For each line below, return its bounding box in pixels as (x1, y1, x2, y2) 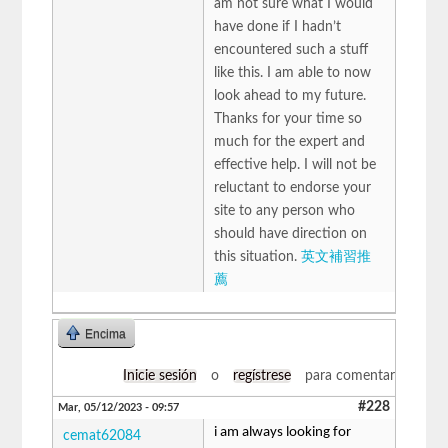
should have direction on (214, 226, 368, 241)
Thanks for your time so (214, 111, 363, 126)
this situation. (214, 249, 302, 264)
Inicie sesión (122, 368, 197, 383)
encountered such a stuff (214, 42, 369, 57)
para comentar (300, 368, 395, 383)
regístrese (232, 368, 291, 383)
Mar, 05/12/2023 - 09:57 (58, 401, 180, 413)
